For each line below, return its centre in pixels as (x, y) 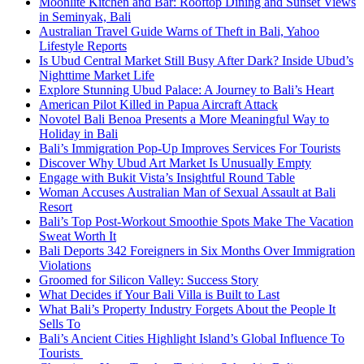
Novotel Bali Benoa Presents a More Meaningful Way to (184, 119)
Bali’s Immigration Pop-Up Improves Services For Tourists (190, 148)
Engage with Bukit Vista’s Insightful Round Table (167, 178)
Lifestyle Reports (83, 46)
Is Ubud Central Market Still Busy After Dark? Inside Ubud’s (196, 61)
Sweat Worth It (78, 236)
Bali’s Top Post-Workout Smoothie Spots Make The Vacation (196, 221)
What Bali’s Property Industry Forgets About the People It (187, 309)
